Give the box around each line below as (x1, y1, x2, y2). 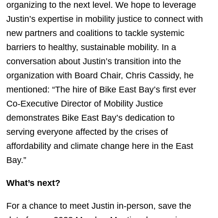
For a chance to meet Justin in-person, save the (6, 200, 191, 211)
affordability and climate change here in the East (6, 141, 193, 151)
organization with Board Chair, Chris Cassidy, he (6, 70, 194, 80)
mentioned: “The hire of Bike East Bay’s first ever (6, 84, 196, 94)
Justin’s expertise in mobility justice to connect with (6, 14, 203, 24)
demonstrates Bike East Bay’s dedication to (6, 112, 175, 123)
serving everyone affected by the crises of (6, 127, 168, 137)
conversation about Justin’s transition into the (6, 56, 181, 66)
